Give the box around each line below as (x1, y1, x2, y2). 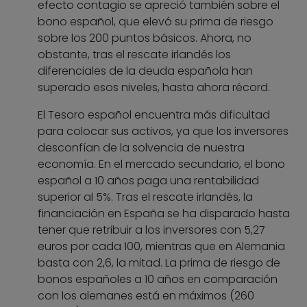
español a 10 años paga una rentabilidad (38, 173, 259, 189)
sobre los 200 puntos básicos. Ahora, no (38, 30, 251, 47)
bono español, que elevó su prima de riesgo (38, 14, 273, 30)
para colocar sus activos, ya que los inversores (38, 123, 288, 140)
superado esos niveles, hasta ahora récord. (38, 79, 270, 96)
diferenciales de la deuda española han (38, 63, 253, 79)
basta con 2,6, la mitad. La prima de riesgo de (38, 255, 280, 271)
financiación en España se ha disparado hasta (38, 206, 290, 222)
